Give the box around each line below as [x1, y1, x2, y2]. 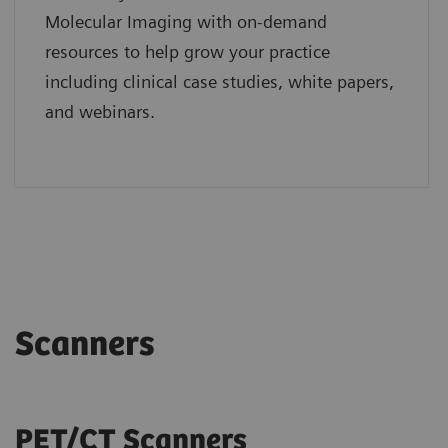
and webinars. [44, 100, 155, 122]
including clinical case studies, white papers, [44, 70, 394, 92]
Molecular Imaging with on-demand [44, 10, 327, 32]
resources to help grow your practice [44, 40, 330, 62]
